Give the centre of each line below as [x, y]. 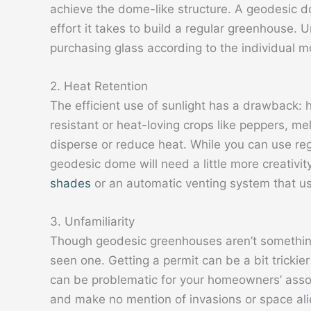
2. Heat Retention [99, 86]
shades [70, 184]
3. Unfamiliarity [92, 222]
